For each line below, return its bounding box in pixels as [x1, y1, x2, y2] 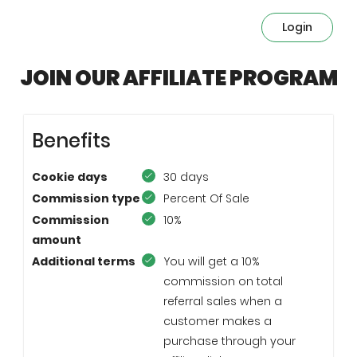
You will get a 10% [163, 253, 260, 269]
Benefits [32, 127, 111, 154]
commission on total [163, 273, 283, 289]
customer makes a [163, 313, 272, 329]
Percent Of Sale [163, 190, 249, 206]
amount [32, 232, 81, 248]
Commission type [32, 190, 140, 206]
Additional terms [32, 253, 135, 269]
